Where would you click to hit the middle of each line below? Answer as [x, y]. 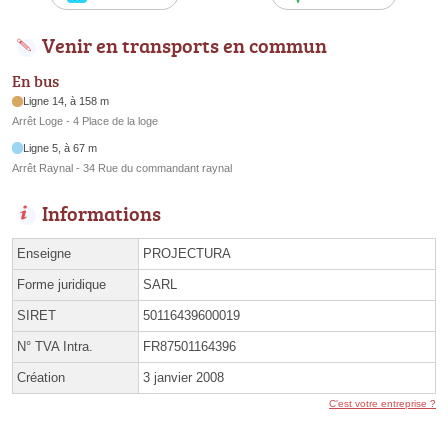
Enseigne [44, 253]
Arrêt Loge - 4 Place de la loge [85, 121]
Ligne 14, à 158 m [66, 101]
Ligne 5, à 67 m [60, 147]
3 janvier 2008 [183, 377]
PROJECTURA [187, 253]
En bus [35, 81]
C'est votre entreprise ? [382, 403]
